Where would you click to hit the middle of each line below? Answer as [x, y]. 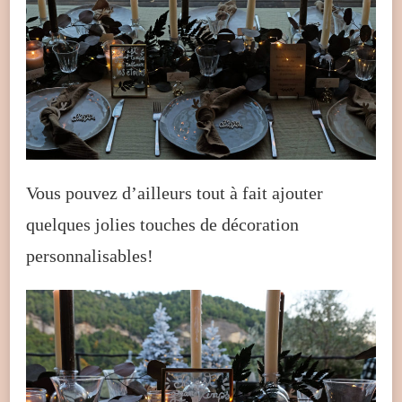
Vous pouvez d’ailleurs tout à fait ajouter [175, 192]
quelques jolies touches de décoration [162, 224]
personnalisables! [90, 255]
